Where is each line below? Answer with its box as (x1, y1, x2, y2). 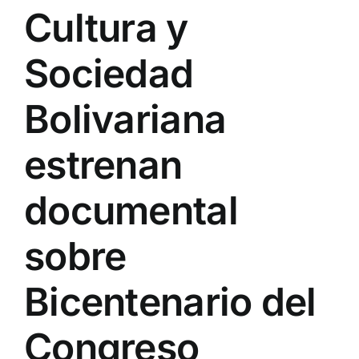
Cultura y (24, 3, 188, 51)
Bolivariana (24, 95, 227, 143)
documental (24, 186, 238, 234)
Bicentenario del (24, 277, 317, 325)
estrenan (24, 140, 183, 188)
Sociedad (24, 49, 194, 97)
